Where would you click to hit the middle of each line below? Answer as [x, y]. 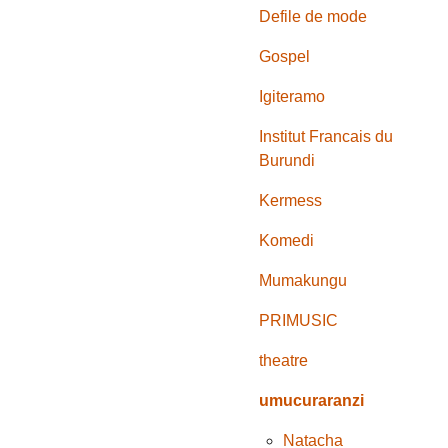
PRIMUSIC [299, 321]
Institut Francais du [326, 137]
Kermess [291, 201]
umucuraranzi [312, 401]
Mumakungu [303, 281]
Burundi [287, 161]
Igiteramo [292, 97]
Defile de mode [313, 17]
